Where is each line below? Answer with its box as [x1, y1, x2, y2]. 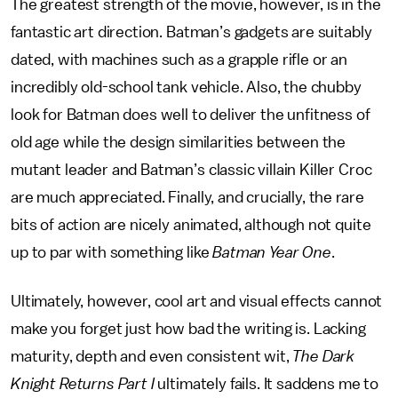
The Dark [292, 348, 355, 364]
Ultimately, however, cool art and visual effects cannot [11, 293, 383, 309]
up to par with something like [11, 244, 213, 260]
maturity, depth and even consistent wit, [11, 348, 293, 364]
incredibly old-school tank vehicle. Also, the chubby [11, 79, 362, 95]
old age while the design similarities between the [11, 134, 346, 150]
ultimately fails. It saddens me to [154, 376, 379, 392]
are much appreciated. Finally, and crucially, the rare [11, 189, 364, 205]
